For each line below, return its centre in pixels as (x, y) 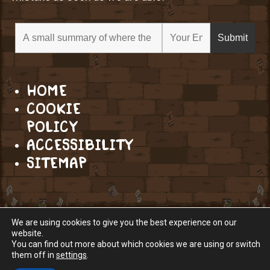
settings (71, 255)
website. (27, 233)
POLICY (52, 127)
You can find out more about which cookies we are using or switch (136, 244)
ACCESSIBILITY (80, 145)
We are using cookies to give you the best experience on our (124, 222)
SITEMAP (57, 163)
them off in (34, 255)
